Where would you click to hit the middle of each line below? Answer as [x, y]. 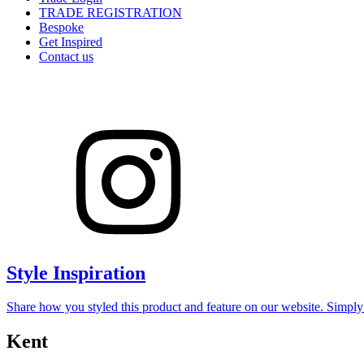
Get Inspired [71, 41]
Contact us [66, 56]
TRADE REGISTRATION [110, 12]
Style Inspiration [76, 273]
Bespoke [61, 27]
